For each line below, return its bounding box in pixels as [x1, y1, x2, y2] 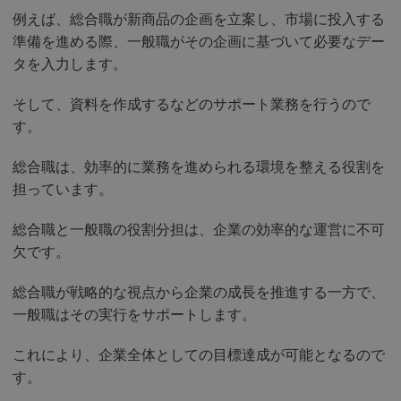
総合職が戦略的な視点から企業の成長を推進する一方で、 [13, 284, 385, 302]
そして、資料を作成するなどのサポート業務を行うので [13, 96, 371, 114]
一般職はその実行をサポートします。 [13, 306, 256, 324]
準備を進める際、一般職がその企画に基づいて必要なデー [13, 33, 385, 51]
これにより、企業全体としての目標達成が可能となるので [13, 346, 385, 364]
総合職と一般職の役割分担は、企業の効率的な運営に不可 [13, 221, 385, 239]
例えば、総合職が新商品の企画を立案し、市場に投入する [13, 11, 385, 29]
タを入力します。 [13, 55, 127, 73]
